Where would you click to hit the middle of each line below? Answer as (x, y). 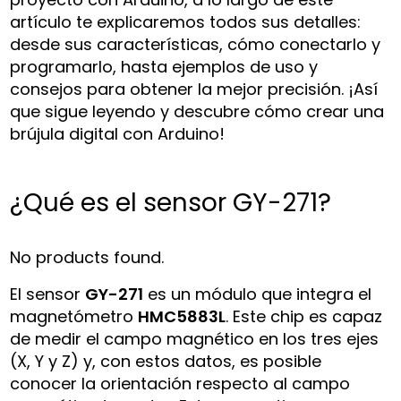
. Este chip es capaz (304, 316)
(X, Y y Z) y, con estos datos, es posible (166, 361)
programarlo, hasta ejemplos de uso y (164, 66)
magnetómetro (74, 316)
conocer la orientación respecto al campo (180, 383)
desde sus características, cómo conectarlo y (196, 44)
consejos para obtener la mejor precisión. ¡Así (194, 89)
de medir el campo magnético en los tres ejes (195, 338)
